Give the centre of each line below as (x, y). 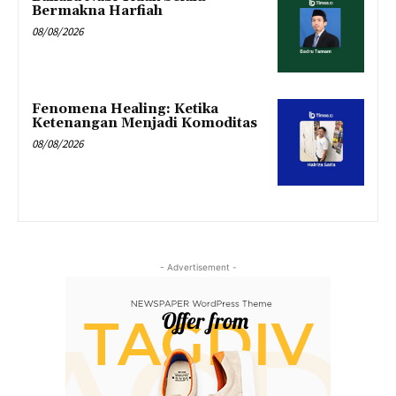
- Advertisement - (198, 267)
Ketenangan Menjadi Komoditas (145, 124)
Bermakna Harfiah (97, 11)
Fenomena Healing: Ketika (125, 110)
